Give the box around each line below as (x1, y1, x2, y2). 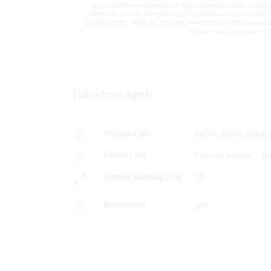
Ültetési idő (103, 151, 146, 160)
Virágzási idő (103, 129, 151, 138)
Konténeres (103, 201, 146, 209)
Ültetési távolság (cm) (103, 173, 182, 181)
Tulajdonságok (71, 88, 152, 101)
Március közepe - (195, 151, 261, 160)
